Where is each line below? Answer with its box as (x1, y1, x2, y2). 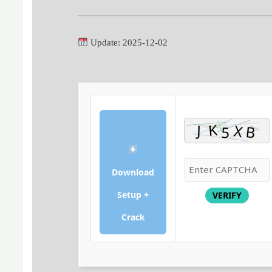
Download (112, 166, 155, 178)
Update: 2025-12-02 (88, 37, 168, 47)
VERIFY (212, 189, 242, 201)
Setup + (117, 188, 149, 200)
